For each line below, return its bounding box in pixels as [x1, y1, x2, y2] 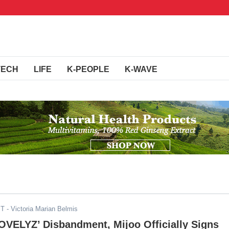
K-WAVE [125, 65, 157, 74]
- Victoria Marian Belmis [5, 205, 78, 213]
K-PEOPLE [67, 65, 109, 74]
